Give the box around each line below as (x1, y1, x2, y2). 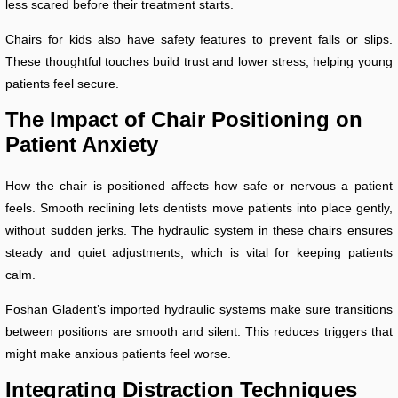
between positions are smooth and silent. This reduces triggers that (5, 324, 393, 339)
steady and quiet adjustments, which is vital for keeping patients (5, 245, 393, 260)
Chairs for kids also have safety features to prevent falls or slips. (5, 32, 393, 47)
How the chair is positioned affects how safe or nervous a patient (5, 179, 393, 194)
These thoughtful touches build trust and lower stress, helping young (5, 54, 393, 69)
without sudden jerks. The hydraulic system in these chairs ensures (5, 223, 393, 238)
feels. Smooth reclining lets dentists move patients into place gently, (5, 201, 393, 216)
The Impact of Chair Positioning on (5, 107, 363, 132)
